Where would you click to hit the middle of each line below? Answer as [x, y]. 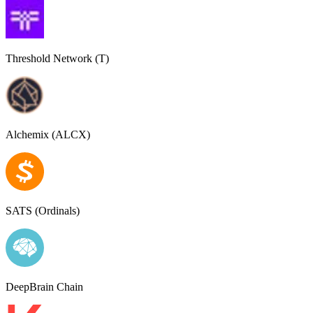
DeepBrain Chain [44, 286]
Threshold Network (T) [57, 58]
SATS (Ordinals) [43, 210]
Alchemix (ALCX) [48, 134]
